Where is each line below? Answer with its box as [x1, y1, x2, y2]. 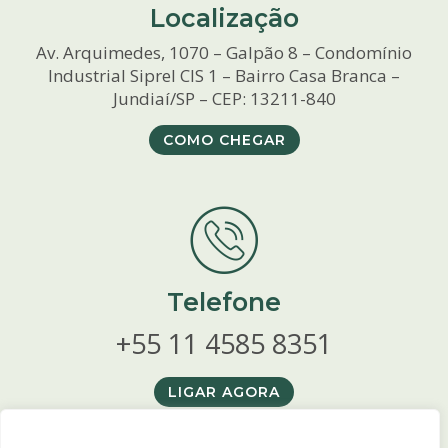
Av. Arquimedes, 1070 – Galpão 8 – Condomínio [36, 41, 412, 65]
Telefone [167, 287, 281, 318]
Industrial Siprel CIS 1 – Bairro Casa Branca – [48, 64, 400, 88]
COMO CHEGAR [162, 131, 286, 150]
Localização [149, 3, 299, 34]
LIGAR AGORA [168, 383, 280, 402]
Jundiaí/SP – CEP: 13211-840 [112, 87, 336, 111]
